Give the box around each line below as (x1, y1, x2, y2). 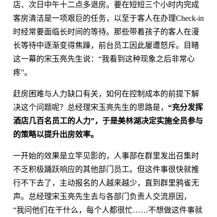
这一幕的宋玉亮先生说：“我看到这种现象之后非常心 (13, 54, 195, 63)
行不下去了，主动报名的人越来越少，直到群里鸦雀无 (13, 178, 199, 187)
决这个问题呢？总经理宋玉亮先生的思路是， (13, 103, 168, 111)
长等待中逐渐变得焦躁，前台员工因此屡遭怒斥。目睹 (13, 41, 199, 49)
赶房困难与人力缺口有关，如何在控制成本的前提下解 (13, 89, 199, 98)
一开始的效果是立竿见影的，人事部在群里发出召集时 (13, 151, 199, 160)
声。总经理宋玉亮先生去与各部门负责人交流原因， (13, 192, 191, 201)
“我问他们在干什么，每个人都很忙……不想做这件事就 (13, 205, 202, 214)
